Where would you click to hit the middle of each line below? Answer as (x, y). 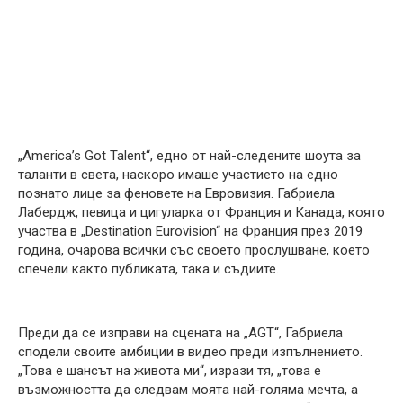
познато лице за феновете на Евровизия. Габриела (176, 193)
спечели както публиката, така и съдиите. (148, 269)
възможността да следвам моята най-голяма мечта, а (188, 389)
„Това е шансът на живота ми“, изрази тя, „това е (170, 370)
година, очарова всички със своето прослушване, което (194, 250)
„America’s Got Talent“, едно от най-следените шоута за (189, 155)
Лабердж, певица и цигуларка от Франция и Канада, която (201, 212)
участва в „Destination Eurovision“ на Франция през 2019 (190, 231)
